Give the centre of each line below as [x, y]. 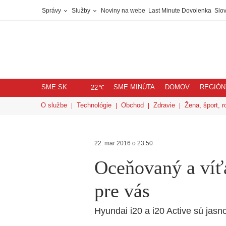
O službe [54, 105]
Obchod [132, 105]
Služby [82, 11]
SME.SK [54, 87]
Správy [52, 11]
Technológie [94, 105]
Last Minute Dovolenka [180, 11]
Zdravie [164, 105]
